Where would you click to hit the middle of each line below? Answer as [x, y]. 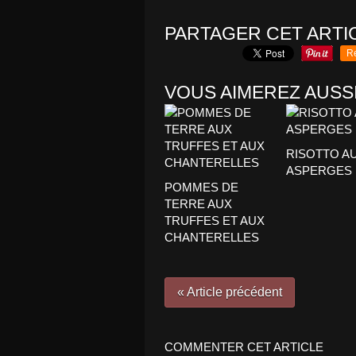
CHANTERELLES [212, 237]
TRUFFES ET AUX [215, 221]
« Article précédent [230, 292]
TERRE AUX [198, 204]
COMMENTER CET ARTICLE [244, 347]
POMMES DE [201, 187]
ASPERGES [319, 170]
